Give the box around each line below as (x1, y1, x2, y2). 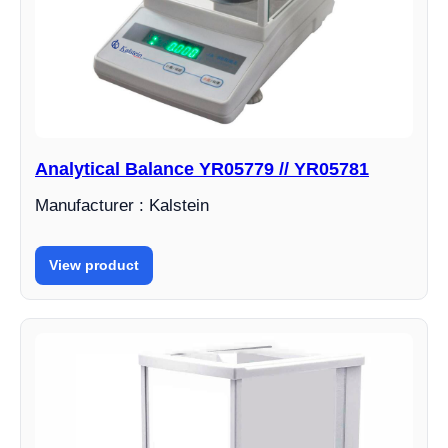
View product (49, 257, 139, 274)
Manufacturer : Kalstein (35, 196, 209, 216)
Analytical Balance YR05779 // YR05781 (35, 159, 369, 180)
